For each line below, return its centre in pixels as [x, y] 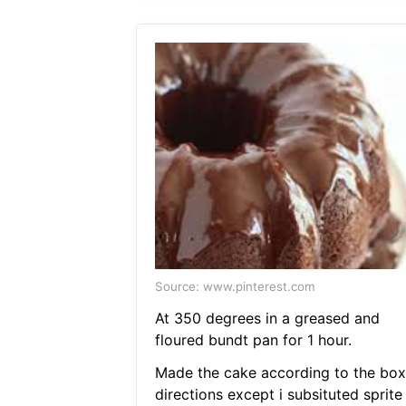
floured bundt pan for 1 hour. [253, 340]
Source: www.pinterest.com [235, 287]
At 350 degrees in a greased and [267, 319]
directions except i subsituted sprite [278, 395]
